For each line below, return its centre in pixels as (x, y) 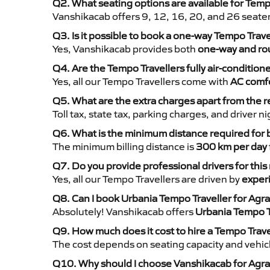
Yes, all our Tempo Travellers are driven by (147, 179)
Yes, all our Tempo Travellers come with (141, 82)
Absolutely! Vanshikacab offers (124, 212)
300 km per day (231, 147)
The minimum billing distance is (124, 147)
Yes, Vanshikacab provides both (125, 49)
